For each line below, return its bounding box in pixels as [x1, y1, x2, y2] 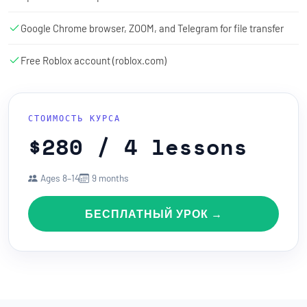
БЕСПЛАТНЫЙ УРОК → [84, 206, 223, 220]
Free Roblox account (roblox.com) [21, 53, 167, 66]
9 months [92, 171, 129, 184]
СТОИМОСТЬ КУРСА [28, 112, 121, 124]
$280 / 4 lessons [28, 130, 247, 163]
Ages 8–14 [40, 171, 79, 184]
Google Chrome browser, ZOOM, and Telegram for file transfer [21, 21, 284, 34]
